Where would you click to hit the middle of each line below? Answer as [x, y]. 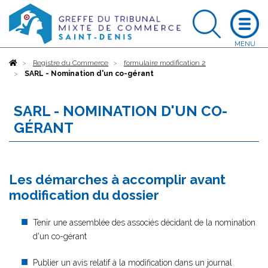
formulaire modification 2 [165, 63]
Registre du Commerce [71, 63]
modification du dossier [84, 195]
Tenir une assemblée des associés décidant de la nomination [144, 223]
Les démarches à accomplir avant [117, 179]
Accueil [30, 63]
